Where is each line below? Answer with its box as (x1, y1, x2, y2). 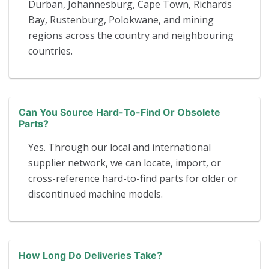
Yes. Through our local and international (28, 140, 211, 154)
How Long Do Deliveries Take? (19, 249, 162, 261)
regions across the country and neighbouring (28, 28, 234, 42)
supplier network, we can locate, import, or (28, 156, 221, 169)
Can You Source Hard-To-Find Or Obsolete (19, 106, 220, 118)
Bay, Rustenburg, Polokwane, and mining (28, 13, 214, 26)
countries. (28, 44, 73, 58)
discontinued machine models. (28, 187, 163, 201)
